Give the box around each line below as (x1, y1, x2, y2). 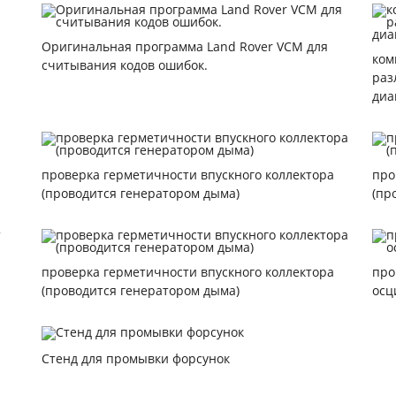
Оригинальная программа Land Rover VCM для (42, 38, 329, 55)
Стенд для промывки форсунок (42, 350, 231, 367)
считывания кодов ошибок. (42, 57, 209, 73)
